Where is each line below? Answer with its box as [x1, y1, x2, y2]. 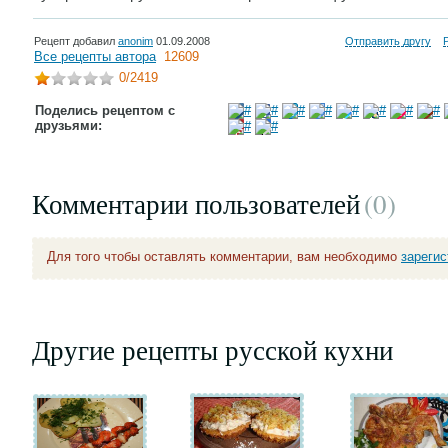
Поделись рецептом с [35, 103, 175, 118]
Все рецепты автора [34, 49, 156, 64]
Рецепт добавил [34, 35, 118, 47]
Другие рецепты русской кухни [32, 332, 393, 368]
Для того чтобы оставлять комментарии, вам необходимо [47, 249, 401, 264]
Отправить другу [345, 35, 431, 47]
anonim [118, 35, 153, 47]
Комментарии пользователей [32, 186, 360, 222]
